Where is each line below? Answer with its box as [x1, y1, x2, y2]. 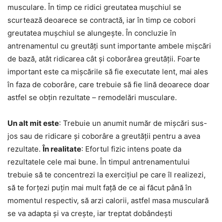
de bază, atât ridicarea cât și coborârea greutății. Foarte [7, 54, 200, 64]
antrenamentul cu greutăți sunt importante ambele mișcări [7, 41, 211, 51]
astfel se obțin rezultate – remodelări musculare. [7, 93, 177, 103]
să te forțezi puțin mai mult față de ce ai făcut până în [7, 183, 192, 193]
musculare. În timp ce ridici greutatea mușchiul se [7, 2, 181, 12]
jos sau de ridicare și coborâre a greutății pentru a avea [7, 131, 200, 141]
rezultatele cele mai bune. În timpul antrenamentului [7, 157, 190, 167]
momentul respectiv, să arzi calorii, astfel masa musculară [7, 196, 209, 206]
